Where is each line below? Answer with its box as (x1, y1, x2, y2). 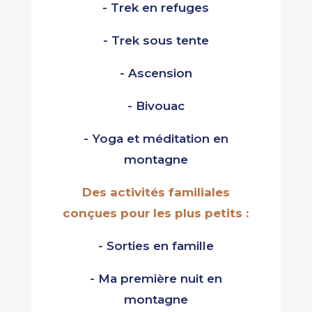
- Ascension (119, 66, 192, 81)
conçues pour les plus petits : (63, 206, 249, 221)
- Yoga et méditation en (83, 132, 228, 146)
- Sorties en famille (97, 239, 214, 253)
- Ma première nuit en (89, 272, 222, 286)
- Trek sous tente (102, 33, 209, 48)
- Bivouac (127, 99, 185, 114)
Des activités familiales (81, 185, 230, 200)
